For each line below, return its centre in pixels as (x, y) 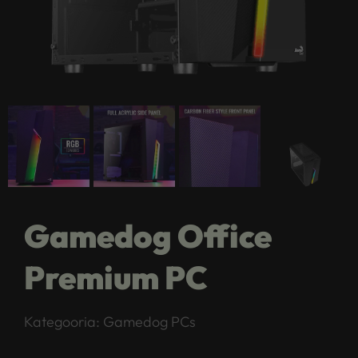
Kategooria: (64, 322)
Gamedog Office (148, 236)
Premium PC (116, 278)
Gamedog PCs (149, 322)
